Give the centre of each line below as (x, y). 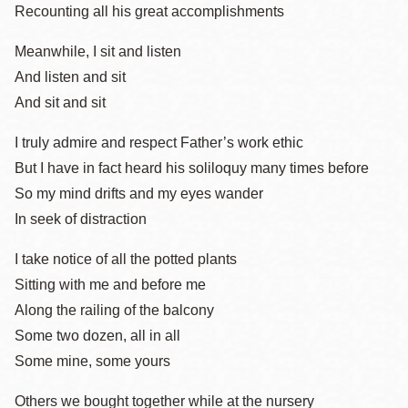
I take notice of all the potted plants (126, 259)
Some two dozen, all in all (97, 336)
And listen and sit (70, 77)
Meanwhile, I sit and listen (98, 51)
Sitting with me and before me (110, 285)
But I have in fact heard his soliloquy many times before (192, 168)
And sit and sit (60, 102)
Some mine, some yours (92, 361)
